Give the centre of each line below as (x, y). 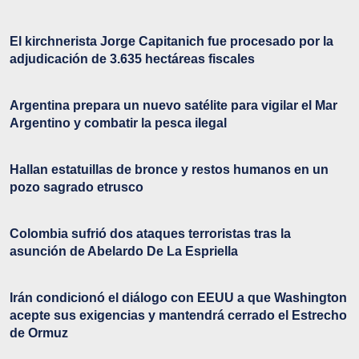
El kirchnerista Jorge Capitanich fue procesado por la (171, 42)
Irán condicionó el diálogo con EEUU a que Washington (178, 298)
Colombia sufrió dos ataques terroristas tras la (150, 234)
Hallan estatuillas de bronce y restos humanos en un (169, 170)
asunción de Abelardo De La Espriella (124, 252)
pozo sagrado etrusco (77, 188)
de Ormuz (39, 333)
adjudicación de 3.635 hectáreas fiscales (132, 59)
